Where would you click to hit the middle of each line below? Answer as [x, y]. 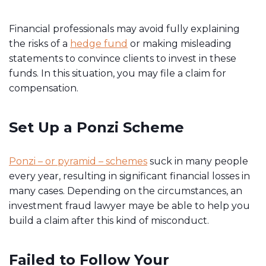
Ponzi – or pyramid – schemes [78, 161]
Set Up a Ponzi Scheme [96, 127]
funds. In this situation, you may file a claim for [118, 73]
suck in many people [198, 161]
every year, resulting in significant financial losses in [129, 176]
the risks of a [39, 44]
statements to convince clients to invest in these [123, 58]
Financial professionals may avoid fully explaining [124, 29]
